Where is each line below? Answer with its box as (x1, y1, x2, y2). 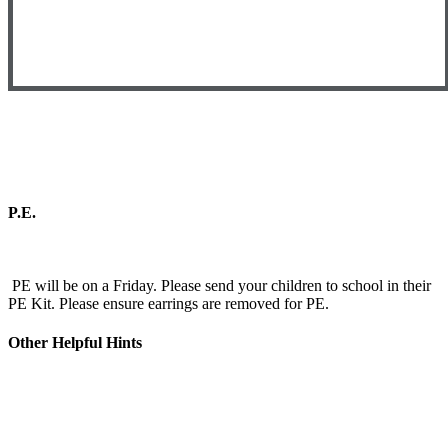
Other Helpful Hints (8, 334, 142, 352)
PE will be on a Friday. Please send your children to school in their (8, 277, 431, 295)
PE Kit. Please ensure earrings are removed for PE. (8, 295, 329, 313)
